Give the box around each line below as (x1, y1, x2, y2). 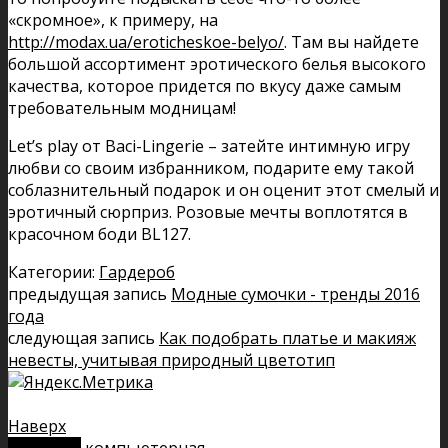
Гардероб (99, 260, 175, 283)
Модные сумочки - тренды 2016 (171, 282, 420, 305)
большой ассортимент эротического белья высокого (8, 52, 426, 75)
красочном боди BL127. (8, 222, 191, 245)
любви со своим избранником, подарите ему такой (8, 156, 414, 179)
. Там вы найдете (284, 30, 419, 53)
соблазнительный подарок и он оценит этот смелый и (8, 178, 439, 201)
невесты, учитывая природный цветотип (8, 348, 335, 371)
